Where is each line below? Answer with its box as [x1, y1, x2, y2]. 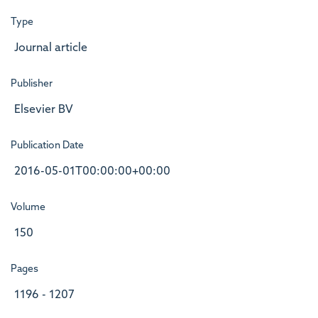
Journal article [14, 42, 87, 54]
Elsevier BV [14, 104, 73, 116]
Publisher [11, 79, 53, 89]
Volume [11, 202, 45, 212]
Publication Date [11, 141, 84, 150]
